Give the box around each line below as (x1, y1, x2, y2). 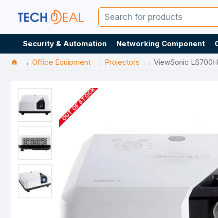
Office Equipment (32, 57, 91, 67)
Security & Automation (23, 39, 107, 48)
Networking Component (116, 39, 205, 48)
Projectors (105, 57, 140, 67)
